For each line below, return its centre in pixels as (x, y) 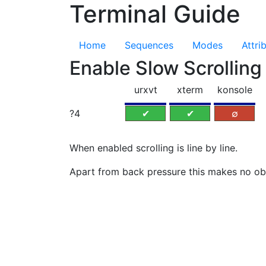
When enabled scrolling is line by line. (153, 148)
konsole (235, 90)
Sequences (149, 45)
